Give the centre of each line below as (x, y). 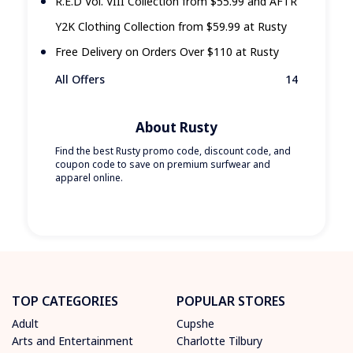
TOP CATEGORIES (65, 301)
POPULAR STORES (231, 301)
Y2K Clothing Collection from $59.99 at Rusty (171, 27)
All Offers (80, 80)
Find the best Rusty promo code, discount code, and (173, 151)
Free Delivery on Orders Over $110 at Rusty (167, 52)
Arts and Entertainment (72, 341)
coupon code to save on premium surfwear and (163, 165)
